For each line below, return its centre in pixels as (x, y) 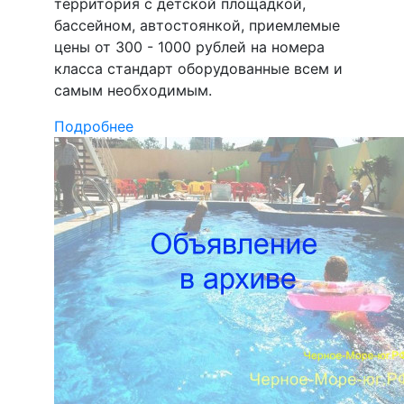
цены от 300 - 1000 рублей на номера (189, 47)
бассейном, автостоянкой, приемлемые (197, 26)
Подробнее (94, 127)
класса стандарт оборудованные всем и (198, 69)
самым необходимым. (133, 91)
